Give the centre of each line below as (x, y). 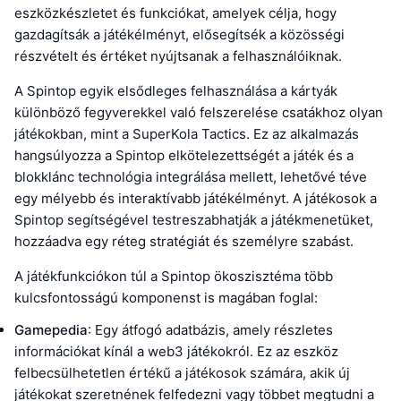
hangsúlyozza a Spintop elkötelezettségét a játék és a (184, 156)
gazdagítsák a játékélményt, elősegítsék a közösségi (179, 35)
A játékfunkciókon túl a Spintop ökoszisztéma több (174, 277)
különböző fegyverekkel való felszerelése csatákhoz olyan (199, 113)
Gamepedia (51, 330)
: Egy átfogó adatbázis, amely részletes (210, 330)
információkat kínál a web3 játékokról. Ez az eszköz (176, 352)
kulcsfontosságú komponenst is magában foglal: (166, 298)
